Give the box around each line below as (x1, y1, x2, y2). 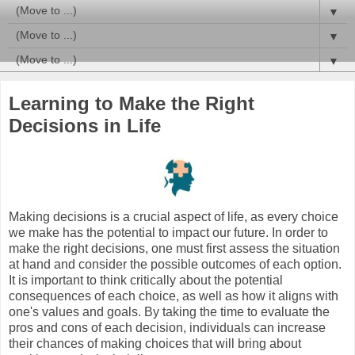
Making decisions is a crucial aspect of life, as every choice (9, 209, 338, 223)
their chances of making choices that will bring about (9, 336, 301, 350)
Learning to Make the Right (9, 93, 254, 114)
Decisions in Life (9, 115, 161, 136)
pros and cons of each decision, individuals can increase (9, 320, 326, 334)
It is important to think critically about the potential (9, 273, 283, 287)
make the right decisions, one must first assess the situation (9, 241, 340, 255)
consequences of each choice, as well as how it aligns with (9, 288, 338, 303)
